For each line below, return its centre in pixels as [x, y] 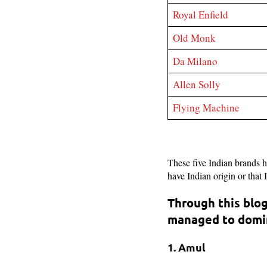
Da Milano [195, 61]
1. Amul [186, 247]
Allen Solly [197, 84]
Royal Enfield [201, 14]
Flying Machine [207, 107]
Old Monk [195, 38]
